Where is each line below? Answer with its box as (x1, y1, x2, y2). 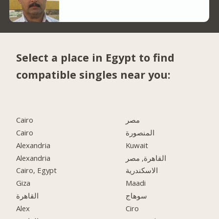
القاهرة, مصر (126, 153, 167, 163)
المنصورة (126, 127, 155, 137)
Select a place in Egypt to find (16, 50, 175, 65)
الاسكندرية (126, 165, 158, 175)
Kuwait (126, 140, 149, 150)
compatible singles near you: (16, 67, 171, 82)
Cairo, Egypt (16, 165, 57, 175)
